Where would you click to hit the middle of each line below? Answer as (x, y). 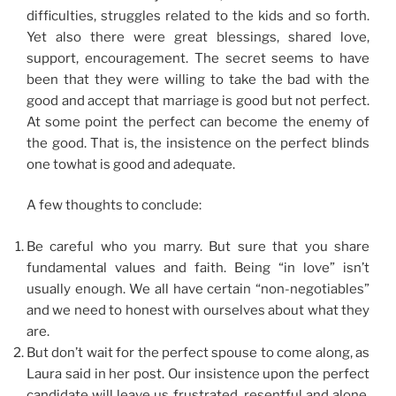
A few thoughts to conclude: (114, 206)
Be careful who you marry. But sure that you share (198, 246)
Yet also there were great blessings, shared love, (198, 37)
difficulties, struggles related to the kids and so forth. (198, 15)
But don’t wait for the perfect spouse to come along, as (198, 352)
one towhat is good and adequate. (131, 164)
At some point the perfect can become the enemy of (198, 122)
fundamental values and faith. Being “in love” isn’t (198, 267)
